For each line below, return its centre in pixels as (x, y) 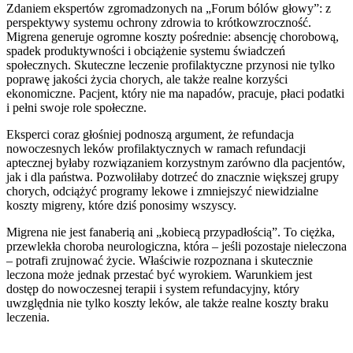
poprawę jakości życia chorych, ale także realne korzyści (147, 79)
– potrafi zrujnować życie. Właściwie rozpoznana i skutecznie (160, 260)
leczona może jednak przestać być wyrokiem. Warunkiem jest (159, 274)
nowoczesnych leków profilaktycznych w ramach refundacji (156, 148)
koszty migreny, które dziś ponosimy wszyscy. (121, 205)
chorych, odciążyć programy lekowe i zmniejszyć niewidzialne (162, 191)
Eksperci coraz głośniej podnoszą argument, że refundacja (150, 134)
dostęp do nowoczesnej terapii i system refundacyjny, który (153, 288)
